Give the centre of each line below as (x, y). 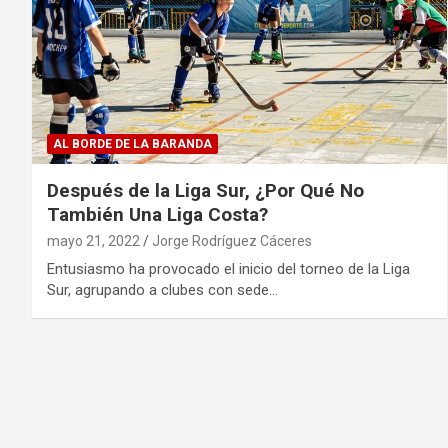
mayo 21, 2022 (93, 240)
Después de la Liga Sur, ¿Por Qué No (205, 190)
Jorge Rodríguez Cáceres (232, 240)
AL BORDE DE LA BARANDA (132, 143)
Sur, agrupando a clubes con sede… (162, 289)
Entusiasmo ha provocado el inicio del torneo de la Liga (228, 268)
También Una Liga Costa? (157, 214)
